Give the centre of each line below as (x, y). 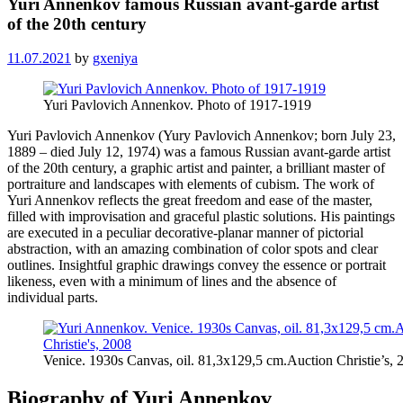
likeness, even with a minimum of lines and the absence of (172, 282)
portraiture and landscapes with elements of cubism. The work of (191, 184)
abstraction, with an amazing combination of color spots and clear (193, 249)
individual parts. (53, 298)
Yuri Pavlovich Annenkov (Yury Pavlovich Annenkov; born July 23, (201, 136)
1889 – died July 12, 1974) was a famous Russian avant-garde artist (199, 152)
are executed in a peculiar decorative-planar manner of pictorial (185, 233)
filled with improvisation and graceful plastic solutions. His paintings (201, 217)
